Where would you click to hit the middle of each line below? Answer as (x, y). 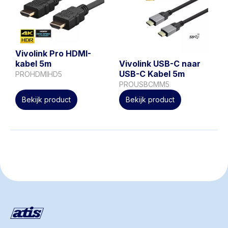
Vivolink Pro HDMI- (53, 54)
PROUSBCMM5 (144, 84)
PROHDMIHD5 (39, 74)
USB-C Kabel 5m (152, 74)
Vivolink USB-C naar (160, 63)
